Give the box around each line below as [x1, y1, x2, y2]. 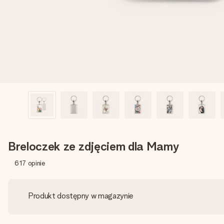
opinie [27, 159, 45, 167]
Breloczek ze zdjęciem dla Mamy [8, 139, 179, 153]
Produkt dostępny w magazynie [28, 191, 134, 200]
